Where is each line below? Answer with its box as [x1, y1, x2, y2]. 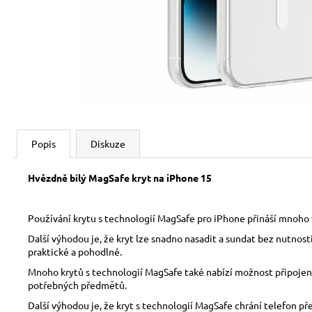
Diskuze [91, 137, 125, 150]
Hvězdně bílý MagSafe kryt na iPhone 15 [28, 171, 212, 184]
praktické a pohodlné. [28, 245, 122, 258]
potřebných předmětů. [28, 279, 127, 291]
